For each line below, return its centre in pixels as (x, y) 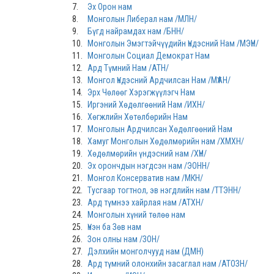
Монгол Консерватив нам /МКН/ (145, 178)
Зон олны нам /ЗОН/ (124, 239)
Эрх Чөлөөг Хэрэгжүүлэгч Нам (141, 92)
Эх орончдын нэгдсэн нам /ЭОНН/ (149, 166)
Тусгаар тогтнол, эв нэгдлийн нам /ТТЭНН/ (164, 190)
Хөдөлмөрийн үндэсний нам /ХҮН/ (147, 154)
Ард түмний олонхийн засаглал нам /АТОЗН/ (168, 264)
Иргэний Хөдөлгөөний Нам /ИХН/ (146, 105)
